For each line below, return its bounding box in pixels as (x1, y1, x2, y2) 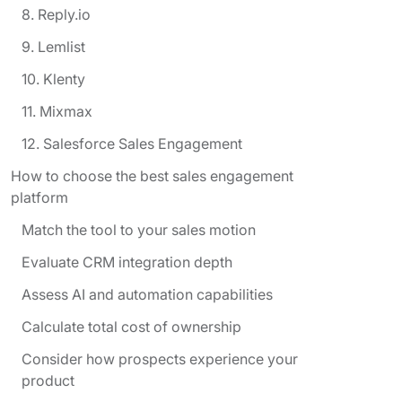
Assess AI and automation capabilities (22, 284, 273, 303)
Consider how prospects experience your (22, 349, 298, 368)
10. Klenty (22, 69, 85, 88)
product (22, 371, 74, 389)
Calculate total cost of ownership (22, 317, 241, 336)
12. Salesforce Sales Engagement (22, 134, 242, 153)
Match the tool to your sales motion (22, 220, 256, 239)
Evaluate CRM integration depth (22, 252, 232, 271)
